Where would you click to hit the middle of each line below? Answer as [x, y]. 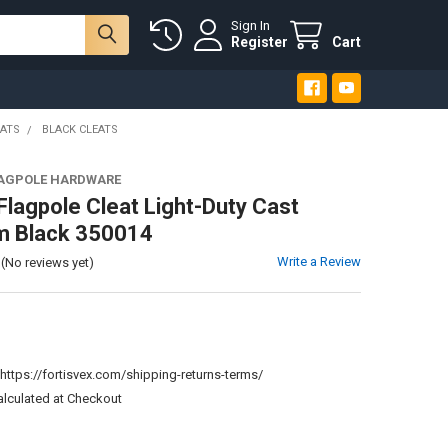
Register [260, 42]
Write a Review [319, 261]
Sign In [251, 26]
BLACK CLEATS [79, 129]
